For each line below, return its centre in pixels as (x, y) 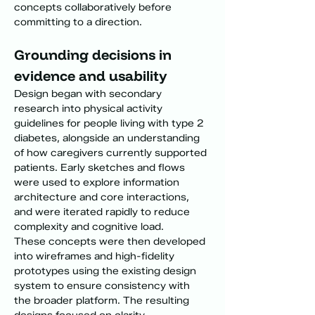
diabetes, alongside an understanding (108, 138)
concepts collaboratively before (94, 7)
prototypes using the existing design (107, 271)
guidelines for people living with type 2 (110, 123)
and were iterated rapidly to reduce (103, 212)
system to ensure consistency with (103, 286)
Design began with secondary (89, 94)
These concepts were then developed (111, 242)
